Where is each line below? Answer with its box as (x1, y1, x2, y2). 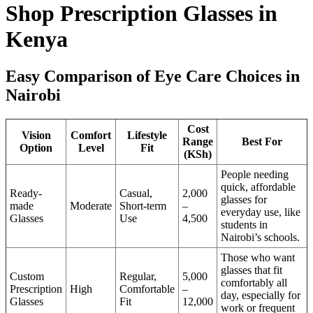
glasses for (221, 194, 267, 206)
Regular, (119, 270, 156, 283)
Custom (10, 270, 44, 283)
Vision (21, 129, 51, 142)
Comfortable (119, 283, 175, 296)
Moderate (70, 200, 112, 212)
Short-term (119, 200, 166, 212)
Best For (242, 136, 282, 148)
